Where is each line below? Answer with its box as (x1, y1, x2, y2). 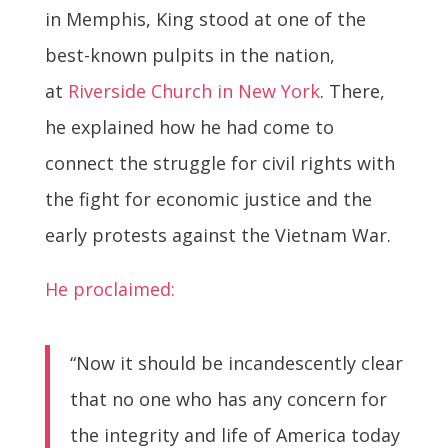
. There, (319, 79, 385, 104)
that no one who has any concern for (69, 387, 387, 412)
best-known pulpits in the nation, (44, 43, 335, 68)
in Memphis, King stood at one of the (44, 7, 366, 32)
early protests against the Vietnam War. (44, 223, 391, 248)
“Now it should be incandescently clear (69, 351, 403, 376)
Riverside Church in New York (67, 79, 320, 104)
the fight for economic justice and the (44, 187, 372, 212)
